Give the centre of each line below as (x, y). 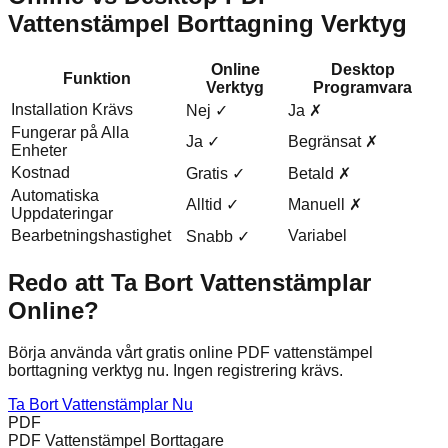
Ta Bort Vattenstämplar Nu (100, 405)
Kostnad (40, 172)
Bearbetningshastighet (91, 235)
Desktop (362, 69)
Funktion (96, 78)
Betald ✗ (319, 173)
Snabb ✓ (218, 236)
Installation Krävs (72, 109)
